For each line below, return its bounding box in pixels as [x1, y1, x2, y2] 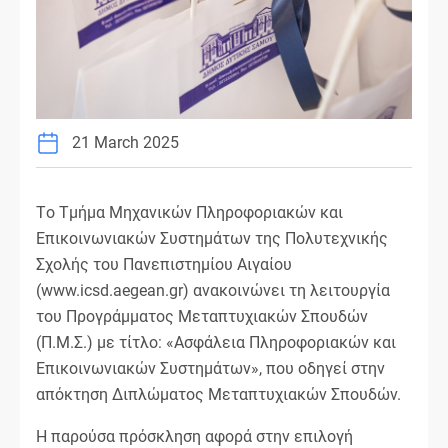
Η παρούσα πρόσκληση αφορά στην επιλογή [36, 426, 353, 446]
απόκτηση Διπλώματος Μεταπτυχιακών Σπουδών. [36, 384, 401, 404]
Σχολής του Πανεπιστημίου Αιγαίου [36, 254, 292, 274]
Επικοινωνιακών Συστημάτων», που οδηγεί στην [36, 358, 385, 378]
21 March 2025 [72, 132, 179, 152]
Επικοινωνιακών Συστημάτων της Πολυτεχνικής [36, 228, 388, 248]
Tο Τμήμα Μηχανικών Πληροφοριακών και [36, 202, 343, 222]
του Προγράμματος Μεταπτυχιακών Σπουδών [36, 306, 368, 326]
